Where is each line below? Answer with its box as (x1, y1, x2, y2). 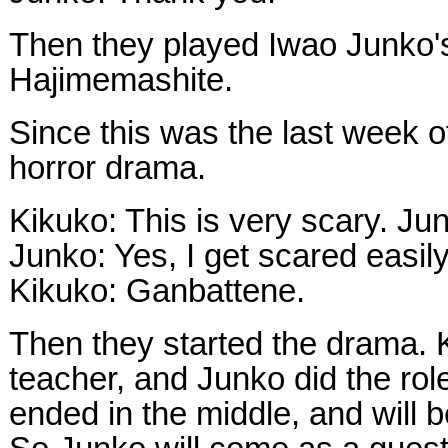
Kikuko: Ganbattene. (9, 272, 305, 309)
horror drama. (9, 149, 206, 186)
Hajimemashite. (9, 61, 233, 98)
